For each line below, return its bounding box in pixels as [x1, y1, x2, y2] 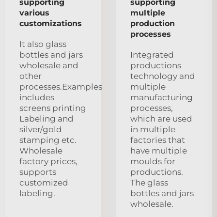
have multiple [130, 145, 187, 155]
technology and [130, 71, 195, 81]
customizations [19, 18, 82, 28]
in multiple [130, 124, 175, 134]
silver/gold [19, 124, 62, 134]
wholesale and [19, 60, 78, 70]
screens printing [19, 103, 86, 113]
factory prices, [19, 156, 77, 166]
